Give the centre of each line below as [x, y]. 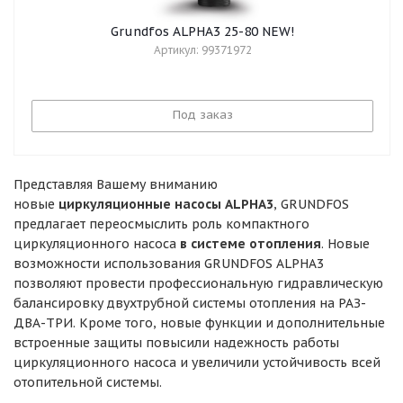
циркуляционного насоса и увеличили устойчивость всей [197, 363]
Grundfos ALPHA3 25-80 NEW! [202, 31]
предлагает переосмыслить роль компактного [161, 224]
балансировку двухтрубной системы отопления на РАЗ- [190, 303]
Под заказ [202, 115]
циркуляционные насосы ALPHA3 [166, 204]
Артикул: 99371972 [202, 50]
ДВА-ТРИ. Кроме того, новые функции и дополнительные [199, 323]
